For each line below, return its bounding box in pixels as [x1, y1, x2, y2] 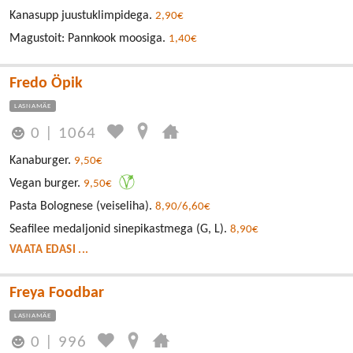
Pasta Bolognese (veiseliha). [9, 199, 155, 213]
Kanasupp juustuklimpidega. [9, 9, 155, 23]
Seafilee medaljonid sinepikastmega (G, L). [9, 222, 230, 236]
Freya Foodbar [9, 284, 104, 301]
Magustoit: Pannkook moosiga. [9, 32, 169, 46]
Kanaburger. [9, 154, 74, 167]
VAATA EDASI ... [9, 243, 89, 256]
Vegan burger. [9, 176, 84, 190]
